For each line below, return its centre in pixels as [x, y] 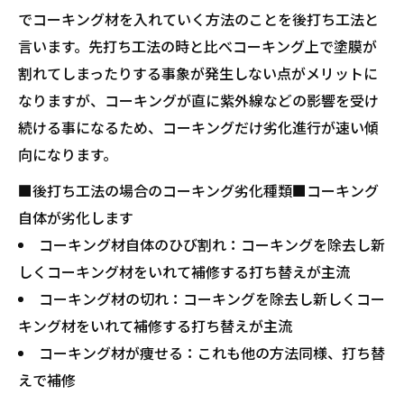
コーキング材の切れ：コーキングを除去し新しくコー [211, 298]
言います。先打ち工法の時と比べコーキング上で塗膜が [197, 46]
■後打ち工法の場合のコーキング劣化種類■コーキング [198, 190]
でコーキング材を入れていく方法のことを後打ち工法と [198, 19]
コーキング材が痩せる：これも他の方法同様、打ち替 [211, 353]
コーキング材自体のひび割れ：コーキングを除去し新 [211, 244]
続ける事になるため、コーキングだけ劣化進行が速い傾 [198, 127]
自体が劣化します [76, 217]
